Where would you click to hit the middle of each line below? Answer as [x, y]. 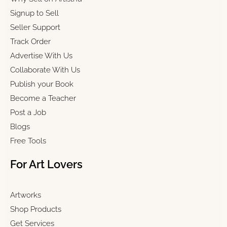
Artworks [26, 195]
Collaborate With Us [45, 70]
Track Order [30, 41]
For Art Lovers [46, 164]
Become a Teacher [43, 98]
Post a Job [28, 112]
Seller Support [35, 27]
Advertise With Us [41, 55]
